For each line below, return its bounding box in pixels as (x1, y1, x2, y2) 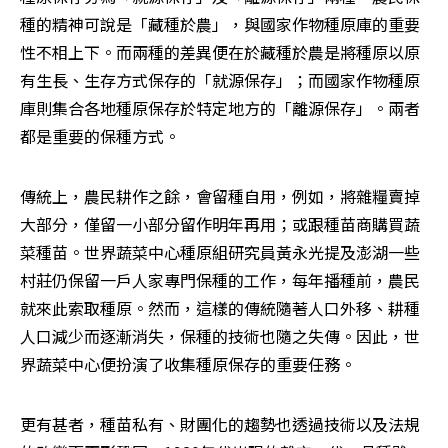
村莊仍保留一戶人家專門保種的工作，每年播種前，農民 (20, 268, 420, 293)
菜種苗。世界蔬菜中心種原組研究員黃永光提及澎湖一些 (20, 240, 420, 265)
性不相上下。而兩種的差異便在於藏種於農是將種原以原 (20, 40, 420, 65)
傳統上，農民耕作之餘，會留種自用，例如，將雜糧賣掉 (20, 184, 420, 209)
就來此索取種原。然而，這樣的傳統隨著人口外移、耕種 (20, 296, 420, 321)
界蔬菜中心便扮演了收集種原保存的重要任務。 (20, 352, 356, 377)
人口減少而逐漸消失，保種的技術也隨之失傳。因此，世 (20, 324, 420, 349)
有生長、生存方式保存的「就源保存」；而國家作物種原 (20, 68, 420, 93)
